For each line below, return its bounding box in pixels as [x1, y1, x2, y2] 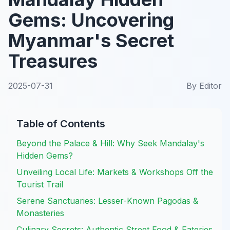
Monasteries [16, 207, 64, 218]
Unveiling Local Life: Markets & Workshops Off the [16, 166, 213, 177]
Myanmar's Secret [8, 29, 174, 52]
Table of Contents [16, 117, 105, 130]
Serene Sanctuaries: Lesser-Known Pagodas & [16, 195, 198, 206]
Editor [199, 80, 222, 91]
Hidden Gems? [16, 150, 73, 161]
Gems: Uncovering [8, 8, 174, 31]
